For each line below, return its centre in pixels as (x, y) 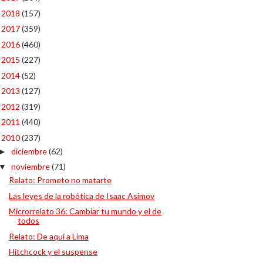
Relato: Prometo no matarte (60, 180)
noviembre (31, 166)
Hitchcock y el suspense (53, 252)
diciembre (30, 151)
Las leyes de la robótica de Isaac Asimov (81, 195)
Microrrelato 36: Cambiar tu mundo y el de (85, 211)
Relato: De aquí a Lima (48, 236)
